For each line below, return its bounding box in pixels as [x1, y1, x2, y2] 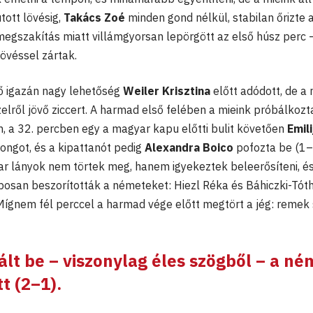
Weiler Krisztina [123, 83, 210, 98]
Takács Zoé [64, 10, 125, 24]
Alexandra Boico [142, 140, 233, 154]
